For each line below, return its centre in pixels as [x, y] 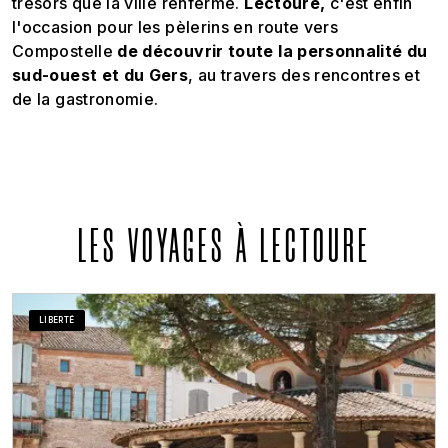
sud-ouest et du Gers [100, 75]
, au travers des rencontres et [304, 75]
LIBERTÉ [57, 320]
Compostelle [65, 51]
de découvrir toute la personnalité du [272, 51]
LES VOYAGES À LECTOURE [224, 250]
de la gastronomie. [87, 99]
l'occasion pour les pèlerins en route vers [175, 27]
